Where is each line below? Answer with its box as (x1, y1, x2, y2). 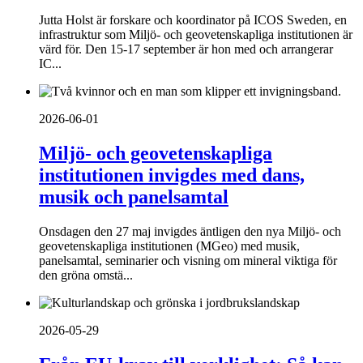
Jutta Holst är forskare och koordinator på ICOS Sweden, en (39, 13, 347, 28)
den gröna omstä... (39, 268, 133, 283)
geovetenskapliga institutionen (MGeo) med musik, (39, 239, 300, 254)
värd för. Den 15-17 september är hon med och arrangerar (39, 42, 333, 57)
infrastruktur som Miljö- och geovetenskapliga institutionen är (39, 28, 352, 42)
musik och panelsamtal (39, 186, 228, 208)
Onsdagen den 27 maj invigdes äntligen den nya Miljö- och (39, 224, 341, 239)
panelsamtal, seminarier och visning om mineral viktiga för (39, 254, 337, 268)
